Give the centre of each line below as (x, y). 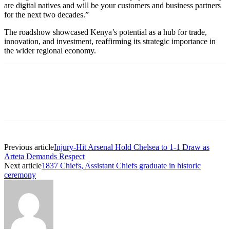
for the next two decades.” (46, 14)
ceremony (20, 175)
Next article (23, 165)
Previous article (29, 147)
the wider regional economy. (50, 50)
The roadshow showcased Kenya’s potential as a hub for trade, (106, 32)
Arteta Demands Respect (44, 156)
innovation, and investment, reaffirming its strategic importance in (110, 41)
